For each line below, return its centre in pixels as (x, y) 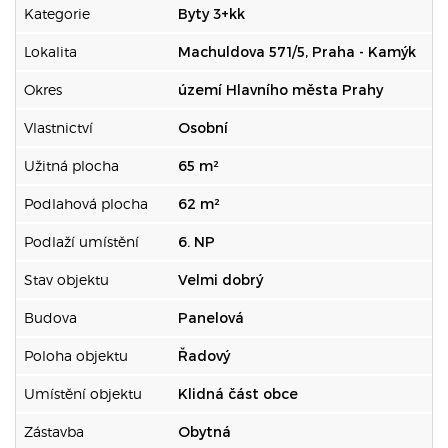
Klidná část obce (238, 393)
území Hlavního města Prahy (280, 89)
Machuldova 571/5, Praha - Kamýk (297, 51)
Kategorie (57, 13)
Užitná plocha (71, 165)
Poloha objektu (76, 355)
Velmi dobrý (220, 279)
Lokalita (50, 51)
